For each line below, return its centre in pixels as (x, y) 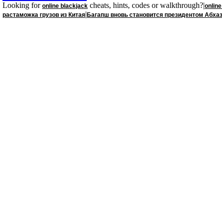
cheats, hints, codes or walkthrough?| (146, 5)
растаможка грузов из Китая (44, 15)
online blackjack (65, 6)
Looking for (22, 5)
